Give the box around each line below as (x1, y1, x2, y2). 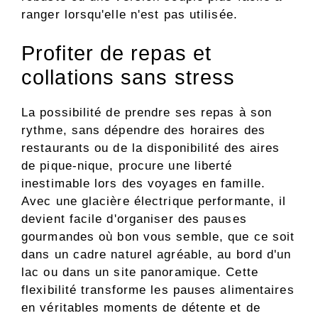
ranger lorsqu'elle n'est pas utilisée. (21, 7, 238, 21)
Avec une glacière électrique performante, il (21, 194, 287, 209)
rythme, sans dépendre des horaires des (21, 124, 265, 138)
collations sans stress (21, 66, 236, 89)
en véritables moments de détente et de (21, 301, 261, 315)
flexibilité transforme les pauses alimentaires (21, 283, 295, 297)
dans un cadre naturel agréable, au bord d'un (21, 248, 292, 262)
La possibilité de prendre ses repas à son (21, 106, 273, 120)
